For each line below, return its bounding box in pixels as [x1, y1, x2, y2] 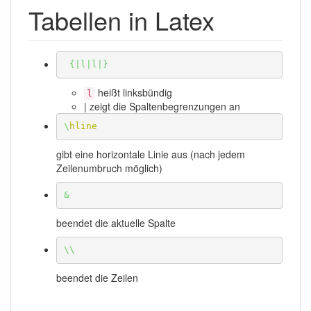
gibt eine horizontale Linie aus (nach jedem [56, 147, 245, 162]
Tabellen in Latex [28, 2, 215, 38]
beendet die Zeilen [56, 271, 138, 285]
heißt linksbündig [95, 85, 172, 100]
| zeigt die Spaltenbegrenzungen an [84, 99, 240, 114]
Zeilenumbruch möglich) [56, 161, 162, 176]
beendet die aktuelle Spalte [56, 216, 176, 230]
